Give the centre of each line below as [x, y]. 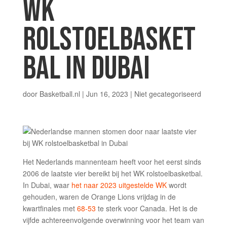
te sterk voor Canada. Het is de [146, 208]
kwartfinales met [50, 208]
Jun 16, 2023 [107, 94]
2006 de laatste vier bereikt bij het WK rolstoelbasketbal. [112, 173]
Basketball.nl [60, 94]
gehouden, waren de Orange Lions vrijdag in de [99, 197]
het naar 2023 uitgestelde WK [119, 185]
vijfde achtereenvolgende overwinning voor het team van [113, 220]
